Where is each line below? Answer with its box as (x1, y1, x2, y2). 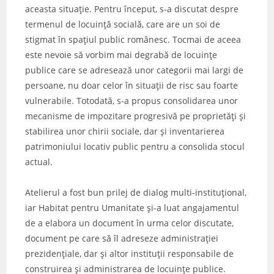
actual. (25, 156, 53, 168)
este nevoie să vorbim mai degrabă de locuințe (25, 49, 218, 61)
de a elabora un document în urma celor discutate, (25, 217, 234, 229)
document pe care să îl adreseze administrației (25, 232, 219, 245)
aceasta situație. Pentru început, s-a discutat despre (25, 3, 239, 15)
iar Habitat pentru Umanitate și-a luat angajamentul (25, 202, 240, 214)
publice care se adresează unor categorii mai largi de (25, 64, 244, 76)
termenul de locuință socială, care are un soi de (25, 18, 221, 31)
